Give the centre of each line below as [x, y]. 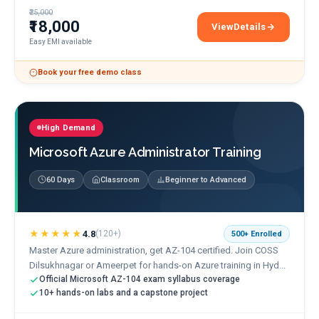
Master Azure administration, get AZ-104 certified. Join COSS [154, 250]
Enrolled [265, 234]
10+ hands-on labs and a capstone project [124, 293]
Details [250, 27]
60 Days [61, 179]
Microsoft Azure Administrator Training [145, 152]
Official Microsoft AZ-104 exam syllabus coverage [140, 279]
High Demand [69, 127]
